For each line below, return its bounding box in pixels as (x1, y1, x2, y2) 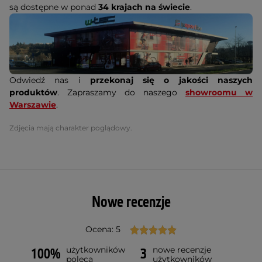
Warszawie (9, 99, 56, 110)
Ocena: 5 (85, 224, 120, 235)
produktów (9, 87, 57, 98)
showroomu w (185, 87, 253, 98)
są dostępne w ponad (9, 2, 98, 12)
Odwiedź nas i (9, 75, 81, 85)
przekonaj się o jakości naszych (80, 75, 253, 85)
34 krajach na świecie (98, 2, 190, 12)
